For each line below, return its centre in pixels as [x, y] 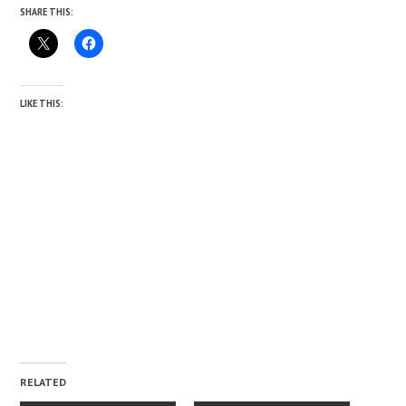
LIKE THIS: [42, 103]
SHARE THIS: [47, 12]
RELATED [43, 382]
